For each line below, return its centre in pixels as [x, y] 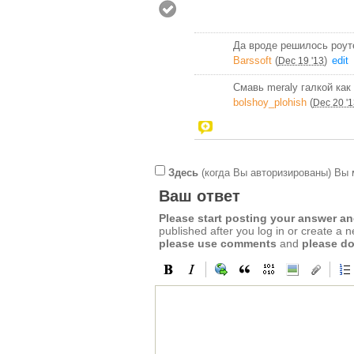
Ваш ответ [200, 196]
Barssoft [252, 60]
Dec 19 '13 [301, 60]
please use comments [218, 244]
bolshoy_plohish [270, 102]
